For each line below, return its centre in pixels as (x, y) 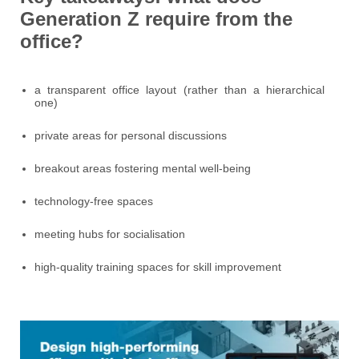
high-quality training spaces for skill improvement (158, 267)
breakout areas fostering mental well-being (143, 169)
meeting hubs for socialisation (110, 234)
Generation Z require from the (156, 19)
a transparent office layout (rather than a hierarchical (179, 90)
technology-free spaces (94, 202)
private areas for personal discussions (131, 136)
